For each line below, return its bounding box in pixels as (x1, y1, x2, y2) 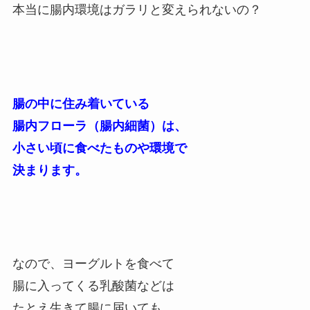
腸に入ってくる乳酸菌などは (12, 279, 174, 293)
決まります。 (12, 163, 87, 177)
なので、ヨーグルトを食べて (12, 257, 174, 271)
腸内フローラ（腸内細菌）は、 (12, 118, 187, 133)
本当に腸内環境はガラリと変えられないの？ (12, 2, 262, 17)
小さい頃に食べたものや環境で (12, 140, 187, 155)
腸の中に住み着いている (12, 96, 149, 111)
